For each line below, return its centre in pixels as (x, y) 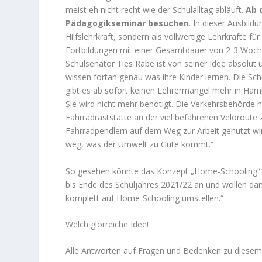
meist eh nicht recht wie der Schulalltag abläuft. (155, 10)
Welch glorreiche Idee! (107, 224)
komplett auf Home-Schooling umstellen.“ (144, 198)
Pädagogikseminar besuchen (127, 23)
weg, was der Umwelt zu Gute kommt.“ (139, 144)
